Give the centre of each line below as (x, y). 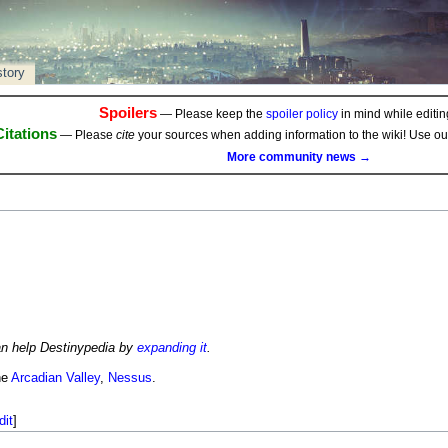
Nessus (129, 377)
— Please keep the (211, 114)
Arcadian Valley (55, 377)
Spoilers (127, 113)
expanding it (172, 348)
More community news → (299, 156)
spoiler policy (301, 114)
